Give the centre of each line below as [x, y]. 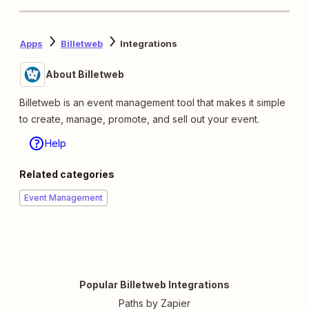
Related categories [67, 174]
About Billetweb [85, 74]
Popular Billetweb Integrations [154, 284]
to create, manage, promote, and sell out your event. [139, 119]
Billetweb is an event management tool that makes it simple [152, 102]
